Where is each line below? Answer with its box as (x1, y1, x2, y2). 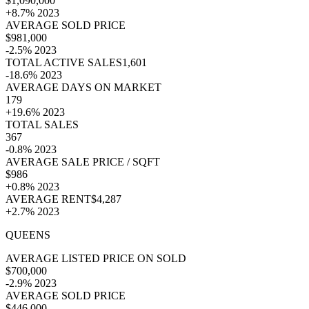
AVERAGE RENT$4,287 (6, 192, 121, 205)
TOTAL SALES (6, 118, 79, 130)
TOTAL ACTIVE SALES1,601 (6, 56, 147, 68)
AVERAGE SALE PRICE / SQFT (6, 155, 160, 168)
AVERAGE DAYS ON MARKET (6, 81, 161, 93)
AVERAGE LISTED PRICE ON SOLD (6, 252, 186, 264)
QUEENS (6, 228, 50, 241)
